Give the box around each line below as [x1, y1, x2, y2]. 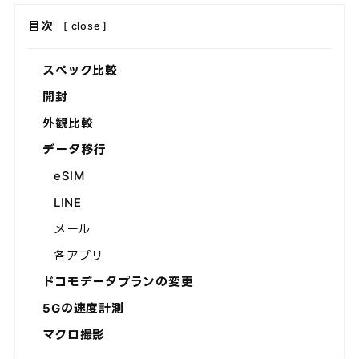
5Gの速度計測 [42, 301, 124, 317]
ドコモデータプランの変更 [42, 274, 194, 290]
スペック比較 [42, 63, 118, 79]
